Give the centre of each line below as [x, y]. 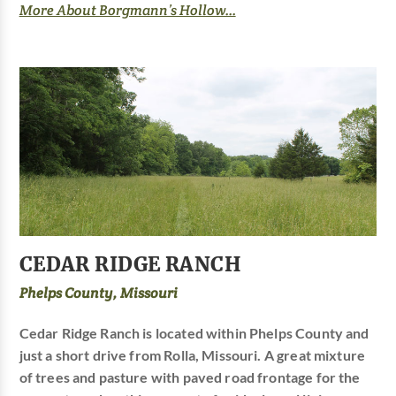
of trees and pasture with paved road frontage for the [190, 377]
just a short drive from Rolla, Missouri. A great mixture [192, 355]
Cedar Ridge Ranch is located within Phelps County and [194, 333]
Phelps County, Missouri [98, 293]
